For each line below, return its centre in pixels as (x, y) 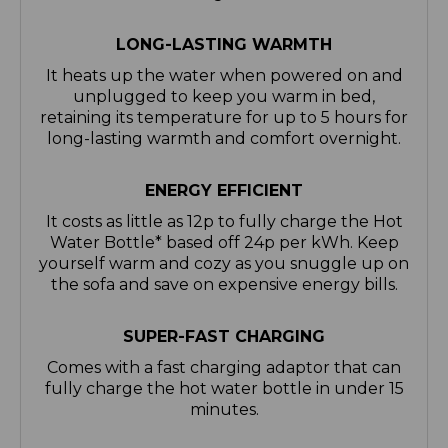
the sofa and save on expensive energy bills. (224, 285)
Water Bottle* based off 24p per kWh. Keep (224, 243)
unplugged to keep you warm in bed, (224, 97)
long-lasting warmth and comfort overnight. (224, 139)
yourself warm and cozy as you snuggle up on (224, 264)
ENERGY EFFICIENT (224, 191)
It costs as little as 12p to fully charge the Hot (224, 222)
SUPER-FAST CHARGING (224, 337)
